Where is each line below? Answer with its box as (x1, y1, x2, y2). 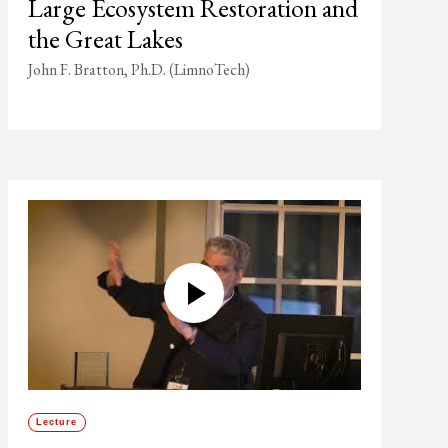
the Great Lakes (27, 22, 183, 56)
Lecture (36, 417, 78, 427)
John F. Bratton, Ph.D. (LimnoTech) (27, 59, 250, 80)
